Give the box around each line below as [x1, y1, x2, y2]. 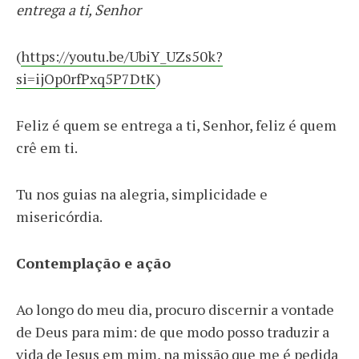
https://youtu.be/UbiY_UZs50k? [21, 46, 223, 67]
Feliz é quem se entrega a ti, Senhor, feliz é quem [16, 115, 337, 135]
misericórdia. [16, 207, 103, 227]
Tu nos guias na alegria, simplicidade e [16, 184, 268, 204]
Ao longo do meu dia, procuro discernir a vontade [16, 300, 334, 320]
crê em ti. [16, 138, 78, 158]
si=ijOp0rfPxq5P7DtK [16, 69, 155, 89]
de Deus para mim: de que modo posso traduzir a [16, 322, 329, 342]
